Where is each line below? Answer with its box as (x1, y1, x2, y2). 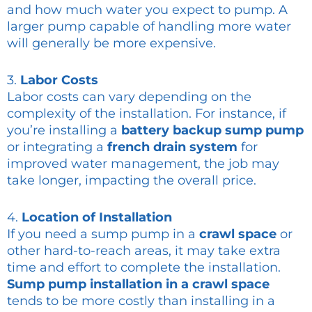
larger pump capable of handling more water (7, 19, 291, 35)
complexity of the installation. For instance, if (7, 106, 286, 122)
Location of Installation (22, 209, 172, 225)
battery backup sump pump (121, 123, 304, 139)
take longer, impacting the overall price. (7, 173, 256, 189)
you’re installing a (7, 123, 121, 139)
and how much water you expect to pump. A (7, 2, 288, 18)
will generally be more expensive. (7, 36, 216, 52)
